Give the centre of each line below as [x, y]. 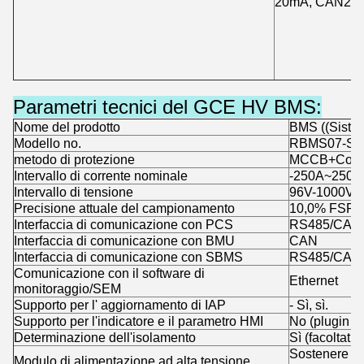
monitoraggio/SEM [67, 288]
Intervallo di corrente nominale [101, 175]
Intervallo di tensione [74, 192]
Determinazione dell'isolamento [105, 337]
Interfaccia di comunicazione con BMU [124, 240]
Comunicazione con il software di [109, 273]
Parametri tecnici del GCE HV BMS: [167, 107]
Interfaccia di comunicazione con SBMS [128, 257]
